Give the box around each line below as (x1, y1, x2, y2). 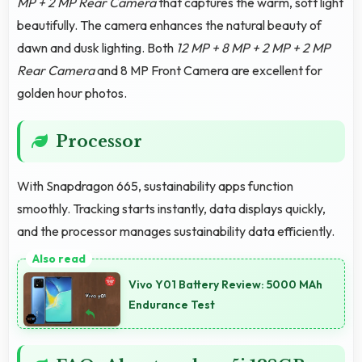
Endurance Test (128, 297, 215, 313)
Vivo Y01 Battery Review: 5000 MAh (128, 277, 322, 293)
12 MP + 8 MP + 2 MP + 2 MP (176, 39, 330, 56)
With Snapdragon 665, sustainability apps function (17, 177, 293, 194)
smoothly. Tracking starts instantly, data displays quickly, (17, 200, 326, 217)
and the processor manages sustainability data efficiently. (17, 222, 335, 239)
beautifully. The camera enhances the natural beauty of (17, 16, 322, 33)
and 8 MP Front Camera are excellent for (95, 61, 322, 78)
